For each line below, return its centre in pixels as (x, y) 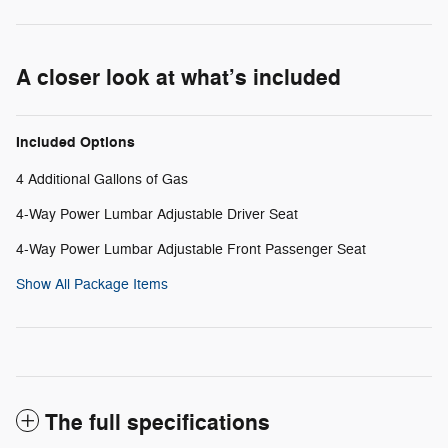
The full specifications (157, 422)
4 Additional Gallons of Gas (102, 179)
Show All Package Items (92, 284)
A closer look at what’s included (178, 77)
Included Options (75, 142)
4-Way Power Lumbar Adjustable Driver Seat (157, 214)
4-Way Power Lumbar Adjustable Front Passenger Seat (191, 249)
